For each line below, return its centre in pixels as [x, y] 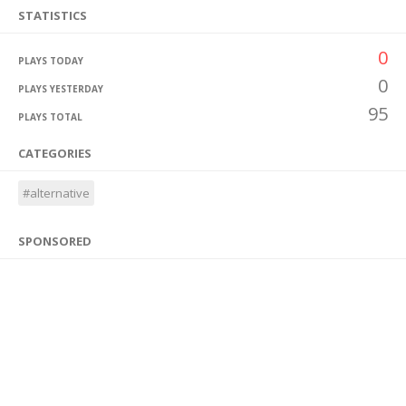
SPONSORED [55, 241]
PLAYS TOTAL [50, 117]
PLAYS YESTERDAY [61, 89]
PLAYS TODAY [51, 61]
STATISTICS [53, 15]
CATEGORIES [55, 153]
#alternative [56, 193]
